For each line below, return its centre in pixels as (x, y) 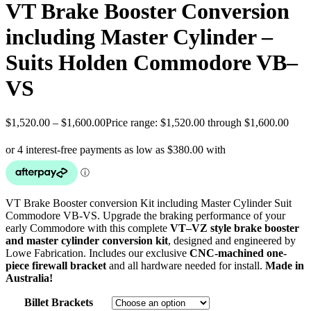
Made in (285, 265)
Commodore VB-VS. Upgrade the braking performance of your (145, 215)
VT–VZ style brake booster (235, 228)
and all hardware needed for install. (186, 265)
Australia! (29, 278)
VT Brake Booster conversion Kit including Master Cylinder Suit (149, 203)
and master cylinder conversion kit (87, 240)
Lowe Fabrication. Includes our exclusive (98, 253)
